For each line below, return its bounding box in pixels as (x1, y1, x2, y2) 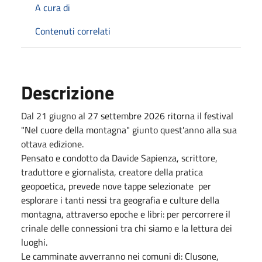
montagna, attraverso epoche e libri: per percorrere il (21, 206, 230, 221)
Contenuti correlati (35, 23, 111, 38)
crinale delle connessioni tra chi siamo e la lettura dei (21, 220, 232, 235)
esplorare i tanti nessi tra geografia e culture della (21, 192, 219, 207)
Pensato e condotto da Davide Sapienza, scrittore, (21, 150, 218, 165)
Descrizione (21, 78, 114, 106)
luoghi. (21, 235, 47, 249)
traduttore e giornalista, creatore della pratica (21, 164, 203, 179)
